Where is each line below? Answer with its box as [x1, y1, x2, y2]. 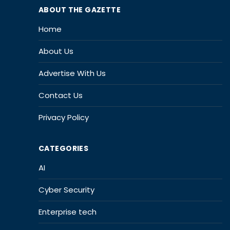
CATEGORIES [39, 143, 89, 154]
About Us [39, 45, 73, 56]
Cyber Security [39, 184, 94, 195]
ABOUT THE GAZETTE [39, 4, 121, 15]
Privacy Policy [39, 111, 89, 123]
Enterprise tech [39, 206, 97, 217]
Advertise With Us [39, 67, 106, 79]
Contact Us [39, 89, 83, 101]
